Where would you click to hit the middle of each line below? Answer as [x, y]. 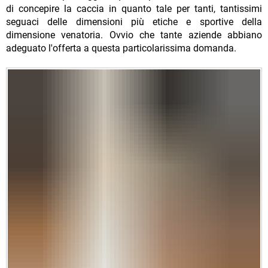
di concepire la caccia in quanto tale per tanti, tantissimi [134, 9]
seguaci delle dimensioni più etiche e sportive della [134, 22]
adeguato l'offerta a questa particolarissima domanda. [122, 48]
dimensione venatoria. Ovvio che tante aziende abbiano [134, 35]
